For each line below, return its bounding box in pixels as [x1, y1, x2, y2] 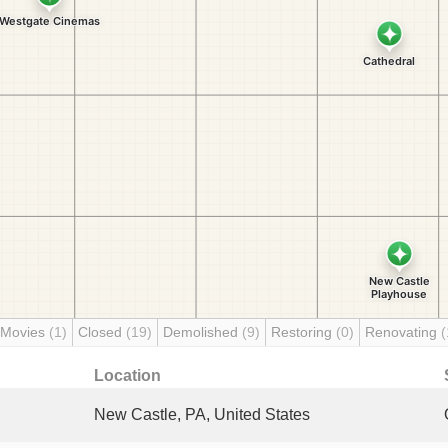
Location [94, 367, 161, 384]
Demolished [163, 324, 242, 340]
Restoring [271, 324, 336, 340]
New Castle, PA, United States [94, 406, 310, 423]
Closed [78, 324, 126, 340]
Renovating [365, 324, 441, 340]
